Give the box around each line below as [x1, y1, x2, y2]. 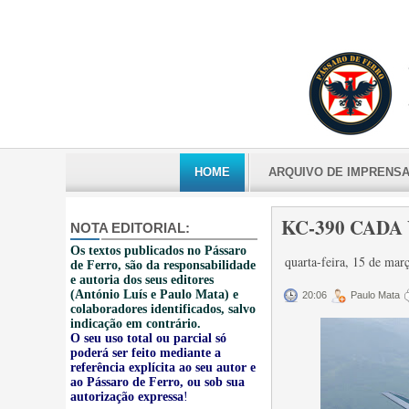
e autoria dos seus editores [70, 273, 214, 287]
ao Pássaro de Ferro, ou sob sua [70, 375, 245, 389]
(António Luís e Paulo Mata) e [70, 288, 238, 301]
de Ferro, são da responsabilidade [70, 258, 256, 272]
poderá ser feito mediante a [70, 346, 221, 360]
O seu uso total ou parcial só [70, 331, 226, 345]
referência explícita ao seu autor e [70, 361, 256, 374]
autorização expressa [70, 390, 184, 404]
